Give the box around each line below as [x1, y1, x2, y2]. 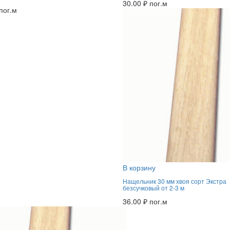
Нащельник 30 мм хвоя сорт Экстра [122, 177, 226, 185]
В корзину [122, 162, 156, 172]
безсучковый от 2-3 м [122, 183, 184, 192]
